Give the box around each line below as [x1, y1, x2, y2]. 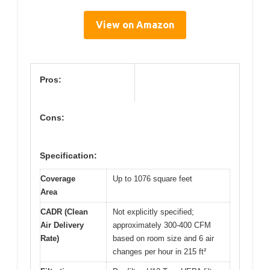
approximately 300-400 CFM [113, 220, 211, 230]
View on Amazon [96, 19, 174, 30]
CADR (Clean [40, 207, 88, 216]
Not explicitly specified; [113, 207, 194, 216]
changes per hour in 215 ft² [113, 246, 206, 256]
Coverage [40, 174, 75, 183]
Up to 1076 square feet [113, 174, 192, 183]
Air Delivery [40, 220, 84, 230]
